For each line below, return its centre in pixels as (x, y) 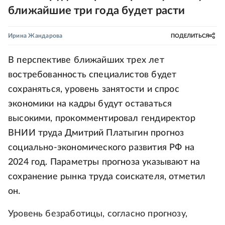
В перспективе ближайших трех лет (86, 60)
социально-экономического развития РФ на (101, 148)
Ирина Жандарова (35, 36)
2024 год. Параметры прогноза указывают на (104, 162)
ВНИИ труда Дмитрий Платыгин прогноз (96, 133)
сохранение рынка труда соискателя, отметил (107, 177)
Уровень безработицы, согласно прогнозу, (98, 214)
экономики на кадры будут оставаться (90, 104)
